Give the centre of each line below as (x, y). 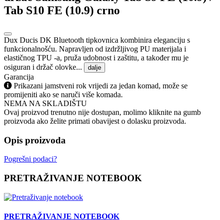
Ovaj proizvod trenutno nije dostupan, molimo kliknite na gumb (102, 112)
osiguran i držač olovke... (44, 67)
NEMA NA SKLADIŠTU (45, 103)
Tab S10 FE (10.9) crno (62, 10)
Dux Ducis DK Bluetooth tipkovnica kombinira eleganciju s (97, 40)
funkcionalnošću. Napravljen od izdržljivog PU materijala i (95, 49)
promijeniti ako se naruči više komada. (63, 94)
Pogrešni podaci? (30, 159)
